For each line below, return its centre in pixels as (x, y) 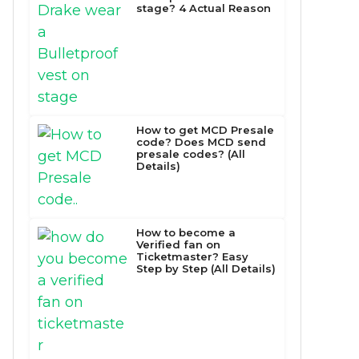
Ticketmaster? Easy (193, 256)
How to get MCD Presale (206, 129)
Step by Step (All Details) (206, 268)
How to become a (186, 232)
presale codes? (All (191, 153)
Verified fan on (179, 244)
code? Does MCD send (202, 141)
